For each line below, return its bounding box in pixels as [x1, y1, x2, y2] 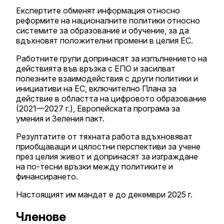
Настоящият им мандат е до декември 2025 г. [16, 189, 192, 200]
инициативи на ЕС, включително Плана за [16, 83, 176, 94]
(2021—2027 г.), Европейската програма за [16, 103, 180, 114]
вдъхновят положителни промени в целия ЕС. [16, 35, 193, 46]
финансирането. [16, 171, 78, 182]
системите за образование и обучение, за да [16, 25, 189, 36]
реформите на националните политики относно [16, 15, 200, 26]
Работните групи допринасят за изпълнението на [16, 53, 207, 64]
